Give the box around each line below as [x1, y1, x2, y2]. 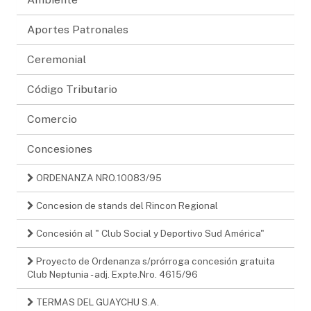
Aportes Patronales [27, 22, 128, 36]
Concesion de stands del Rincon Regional [34, 199, 218, 211]
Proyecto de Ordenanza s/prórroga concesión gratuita [34, 255, 275, 267]
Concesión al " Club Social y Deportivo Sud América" [34, 227, 264, 239]
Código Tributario [27, 82, 117, 96]
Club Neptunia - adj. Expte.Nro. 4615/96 [27, 268, 198, 280]
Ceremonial [27, 52, 86, 66]
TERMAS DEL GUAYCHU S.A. [34, 296, 159, 308]
